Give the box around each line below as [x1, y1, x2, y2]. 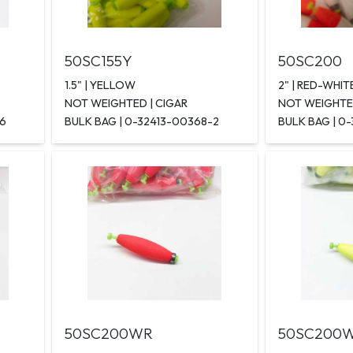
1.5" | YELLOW [65, 78, 136, 93]
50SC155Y [65, 51, 133, 71]
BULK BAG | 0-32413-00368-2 [65, 114, 220, 129]
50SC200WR [65, 324, 154, 344]
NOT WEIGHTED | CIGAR [65, 96, 188, 111]
